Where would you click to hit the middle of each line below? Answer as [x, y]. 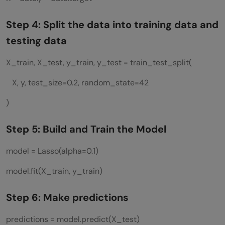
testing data [36, 40]
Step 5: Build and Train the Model [86, 129]
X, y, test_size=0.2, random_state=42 [77, 82]
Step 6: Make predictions [67, 197]
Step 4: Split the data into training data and [112, 24]
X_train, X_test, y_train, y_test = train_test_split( [99, 62]
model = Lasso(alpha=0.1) [52, 151]
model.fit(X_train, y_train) [54, 171]
